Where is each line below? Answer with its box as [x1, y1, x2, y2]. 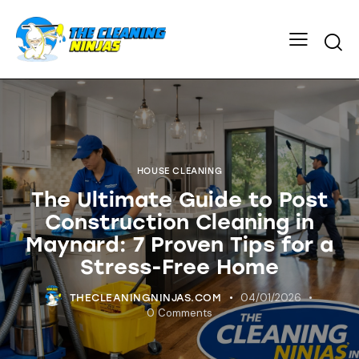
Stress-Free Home [80, 253, 279, 280]
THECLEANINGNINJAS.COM [69, 291, 222, 304]
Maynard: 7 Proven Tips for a [26, 231, 333, 257]
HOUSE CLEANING [136, 165, 223, 176]
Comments [157, 305, 212, 320]
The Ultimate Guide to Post [30, 186, 329, 212]
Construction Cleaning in [45, 208, 314, 235]
